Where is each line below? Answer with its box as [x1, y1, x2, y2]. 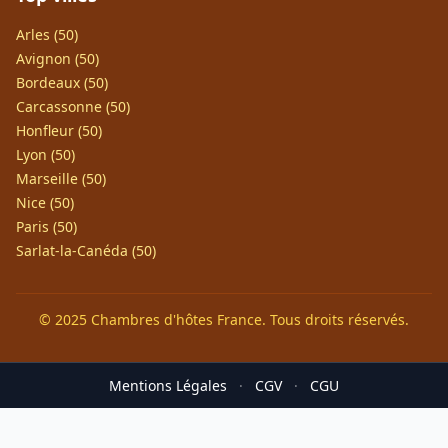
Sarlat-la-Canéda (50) [16, 241, 156, 260]
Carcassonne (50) [16, 97, 130, 116]
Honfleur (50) [16, 121, 102, 140]
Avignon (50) [16, 49, 99, 68]
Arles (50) [16, 25, 78, 44]
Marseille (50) [16, 169, 106, 188]
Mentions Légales [109, 376, 227, 395]
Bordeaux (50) [16, 73, 108, 92]
